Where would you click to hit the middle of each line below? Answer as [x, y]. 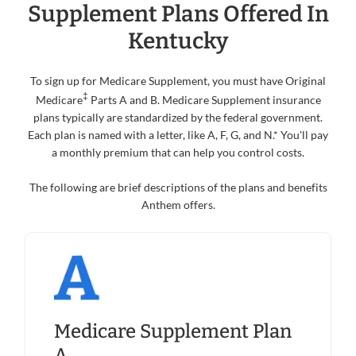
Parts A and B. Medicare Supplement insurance [204, 99]
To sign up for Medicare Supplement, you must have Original [178, 81]
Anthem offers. [178, 204]
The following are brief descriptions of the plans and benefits [178, 187]
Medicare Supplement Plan [173, 332]
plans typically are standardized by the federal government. [178, 117]
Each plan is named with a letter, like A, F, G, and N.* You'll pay [178, 134]
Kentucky [178, 41]
